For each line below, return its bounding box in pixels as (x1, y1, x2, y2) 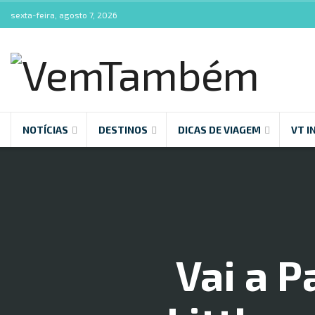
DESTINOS (98, 124, 148, 136)
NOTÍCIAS (22, 124, 68, 136)
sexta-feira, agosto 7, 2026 (11, 10, 117, 20)
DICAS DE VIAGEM (178, 124, 261, 136)
